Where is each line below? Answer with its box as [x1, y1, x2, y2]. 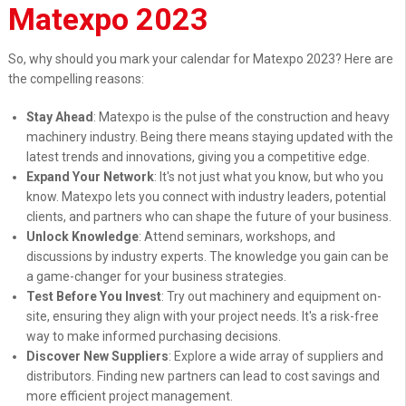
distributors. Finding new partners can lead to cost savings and [25, 369, 380, 384]
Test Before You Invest [25, 289, 161, 304]
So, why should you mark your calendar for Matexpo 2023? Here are [8, 52, 393, 67]
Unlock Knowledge [25, 229, 139, 245]
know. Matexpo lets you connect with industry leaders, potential [25, 189, 386, 205]
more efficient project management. [25, 389, 233, 404]
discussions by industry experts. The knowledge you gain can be [25, 249, 389, 265]
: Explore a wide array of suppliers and [168, 349, 383, 364]
